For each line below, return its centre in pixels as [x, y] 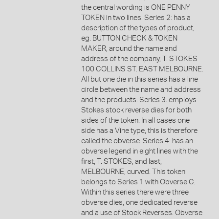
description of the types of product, [138, 28]
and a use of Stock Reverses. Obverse [142, 213]
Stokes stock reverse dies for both [136, 110]
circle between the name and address [141, 89]
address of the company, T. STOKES [139, 59]
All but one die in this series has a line [139, 79]
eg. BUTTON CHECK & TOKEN [129, 38]
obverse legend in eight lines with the [139, 151]
